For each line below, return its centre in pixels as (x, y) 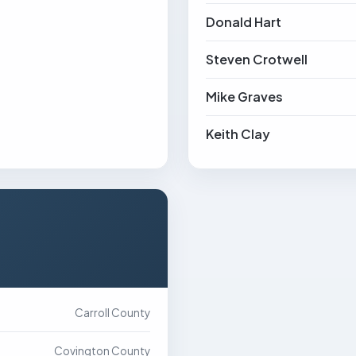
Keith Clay (238, 134)
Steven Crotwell (257, 59)
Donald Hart (244, 22)
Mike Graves (244, 97)
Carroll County (112, 313)
